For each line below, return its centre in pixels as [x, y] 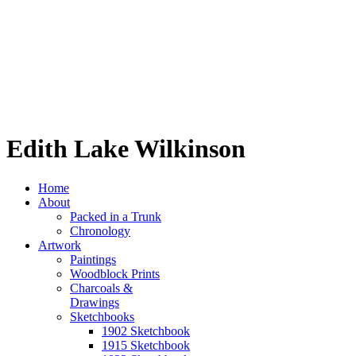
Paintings [93, 259]
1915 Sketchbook [146, 345]
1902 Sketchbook [146, 331]
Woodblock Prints [115, 273]
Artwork [60, 245]
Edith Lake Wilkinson [126, 149]
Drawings [95, 302]
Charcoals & [101, 288]
